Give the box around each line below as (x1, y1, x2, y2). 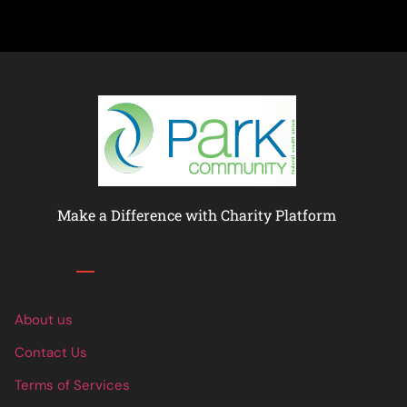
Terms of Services (15, 376, 130, 395)
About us (15, 311, 73, 330)
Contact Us (15, 343, 87, 362)
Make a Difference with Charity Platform (57, 205, 336, 225)
